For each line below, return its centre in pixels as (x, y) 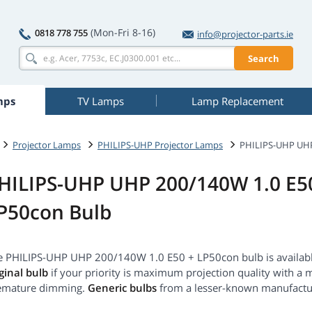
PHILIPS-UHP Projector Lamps (160, 145)
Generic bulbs (122, 288)
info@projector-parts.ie (245, 34)
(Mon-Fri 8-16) (123, 32)
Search (264, 58)
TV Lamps (101, 101)
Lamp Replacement (237, 101)
